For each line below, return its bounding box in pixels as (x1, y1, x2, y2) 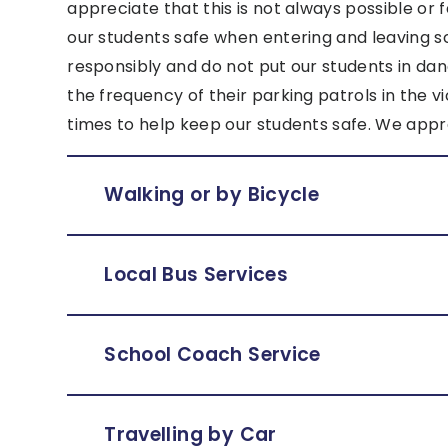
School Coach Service (104, 341, 321, 369)
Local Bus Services (104, 261, 289, 289)
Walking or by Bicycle (104, 181, 325, 209)
